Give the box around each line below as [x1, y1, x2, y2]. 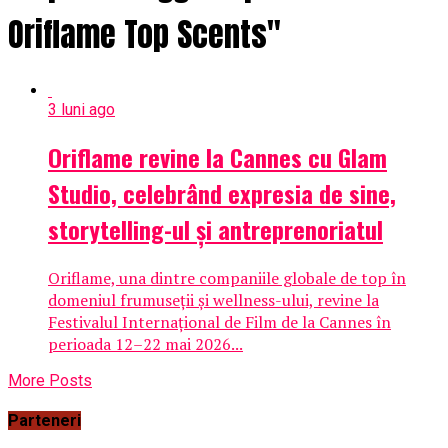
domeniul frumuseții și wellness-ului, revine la [48, 288, 379, 311]
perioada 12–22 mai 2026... [48, 332, 243, 355]
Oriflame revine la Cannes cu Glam [48, 138, 387, 175]
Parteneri [8, 410, 81, 430]
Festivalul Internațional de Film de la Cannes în [48, 310, 391, 333]
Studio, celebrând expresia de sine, [48, 174, 396, 211]
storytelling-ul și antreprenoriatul [48, 210, 383, 247]
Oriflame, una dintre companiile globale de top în [48, 266, 406, 289]
